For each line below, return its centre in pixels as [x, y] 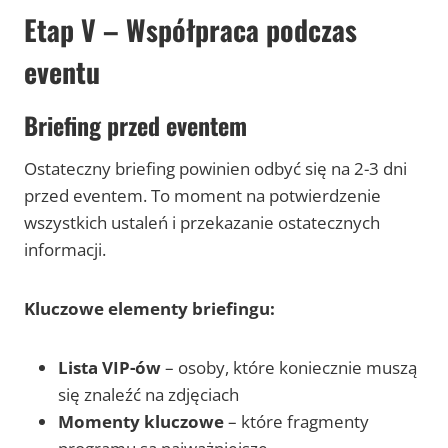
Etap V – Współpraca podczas [190, 30]
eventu [62, 72]
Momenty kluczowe [141, 422]
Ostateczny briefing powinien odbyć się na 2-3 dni [215, 169]
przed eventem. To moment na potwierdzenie [202, 196]
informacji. [65, 250]
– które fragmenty [296, 422]
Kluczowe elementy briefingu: [149, 309]
